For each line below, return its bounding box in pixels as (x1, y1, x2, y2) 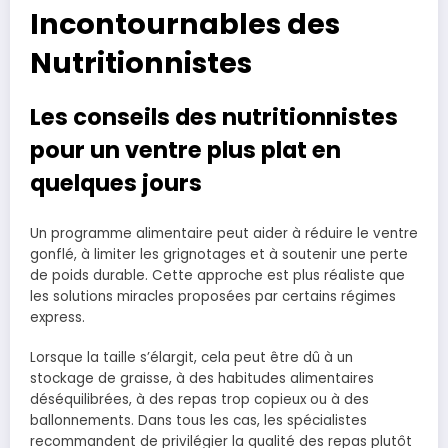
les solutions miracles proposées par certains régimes (30, 286, 396, 306)
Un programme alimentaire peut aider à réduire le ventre (30, 223, 418, 243)
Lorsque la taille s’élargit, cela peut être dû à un (30, 347, 353, 367)
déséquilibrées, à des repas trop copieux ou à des (30, 389, 369, 409)
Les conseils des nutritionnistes (30, 101, 398, 134)
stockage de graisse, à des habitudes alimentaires (30, 368, 374, 388)
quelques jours (30, 167, 202, 200)
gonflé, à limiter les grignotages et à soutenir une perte (30, 244, 408, 264)
